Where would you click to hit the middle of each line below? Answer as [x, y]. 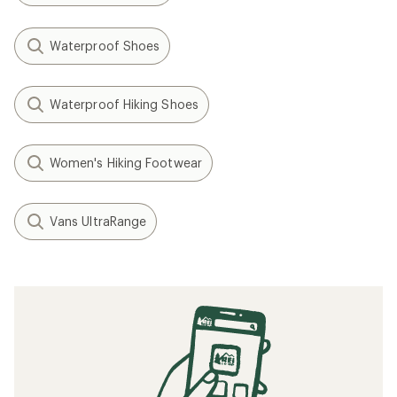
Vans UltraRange [98, 221]
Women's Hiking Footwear [126, 162]
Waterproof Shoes [105, 45]
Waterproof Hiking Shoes [124, 104]
